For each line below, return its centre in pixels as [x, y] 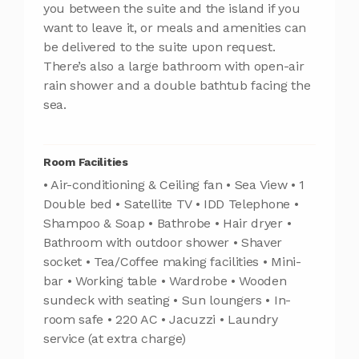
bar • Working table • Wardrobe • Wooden [165, 280]
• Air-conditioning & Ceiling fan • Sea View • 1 [174, 184]
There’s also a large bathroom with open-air [174, 66]
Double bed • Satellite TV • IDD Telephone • [171, 204]
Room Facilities [86, 161]
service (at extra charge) [115, 338]
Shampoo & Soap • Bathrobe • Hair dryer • [167, 223]
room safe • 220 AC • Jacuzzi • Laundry [161, 319]
